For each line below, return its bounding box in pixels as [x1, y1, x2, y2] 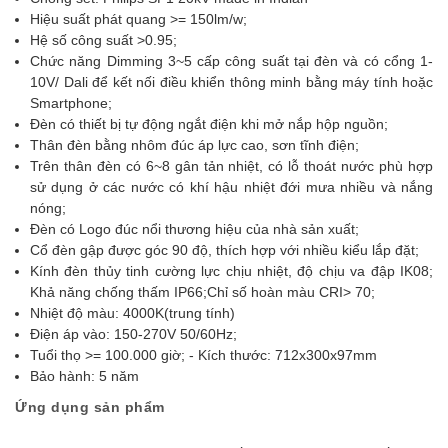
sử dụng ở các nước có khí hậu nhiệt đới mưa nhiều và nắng [30, 179, 433, 195]
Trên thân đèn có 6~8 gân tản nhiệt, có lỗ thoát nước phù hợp [30, 158, 433, 174]
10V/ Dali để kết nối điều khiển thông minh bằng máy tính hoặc [30, 74, 433, 90]
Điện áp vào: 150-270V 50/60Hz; [30, 326, 237, 342]
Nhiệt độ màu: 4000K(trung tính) [30, 305, 235, 321]
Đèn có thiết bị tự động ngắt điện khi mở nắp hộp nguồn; [30, 116, 388, 132]
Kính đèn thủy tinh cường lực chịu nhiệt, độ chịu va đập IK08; [30, 263, 433, 279]
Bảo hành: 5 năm [30, 368, 139, 384]
